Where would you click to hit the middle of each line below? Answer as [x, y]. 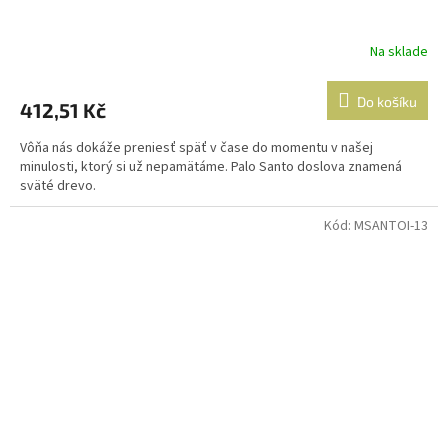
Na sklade [399, 51]
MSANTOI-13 [391, 226]
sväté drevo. [58, 186]
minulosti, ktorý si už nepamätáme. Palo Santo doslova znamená [211, 167]
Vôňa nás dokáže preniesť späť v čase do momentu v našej [196, 148]
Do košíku [387, 102]
